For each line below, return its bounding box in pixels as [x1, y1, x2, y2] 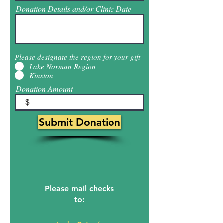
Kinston [29, 70, 53, 80]
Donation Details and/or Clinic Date [16, 3, 131, 14]
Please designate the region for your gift [15, 52, 140, 62]
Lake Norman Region [29, 61, 96, 71]
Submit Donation [39, 116, 120, 128]
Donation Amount [16, 83, 73, 94]
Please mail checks [45, 184, 114, 193]
